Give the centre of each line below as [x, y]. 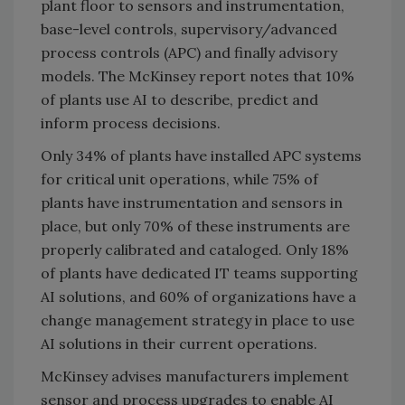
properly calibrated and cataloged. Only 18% [195, 249]
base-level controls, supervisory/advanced [189, 28]
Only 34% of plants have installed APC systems [201, 155]
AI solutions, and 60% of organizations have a [198, 296]
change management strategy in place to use [198, 320]
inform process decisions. [131, 122]
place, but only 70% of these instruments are [195, 226]
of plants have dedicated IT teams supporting [199, 273]
